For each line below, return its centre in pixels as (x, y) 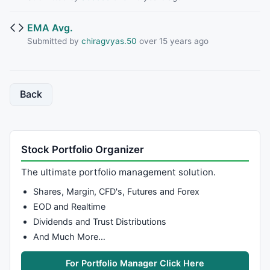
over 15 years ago (172, 41)
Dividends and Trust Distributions (99, 221)
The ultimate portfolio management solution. (119, 172)
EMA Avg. (50, 27)
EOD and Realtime (69, 206)
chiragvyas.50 (109, 41)
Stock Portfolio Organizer (83, 149)
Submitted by (54, 41)
